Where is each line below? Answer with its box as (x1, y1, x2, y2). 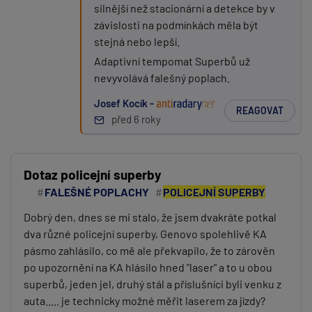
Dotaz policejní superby (24, 166, 162, 182)
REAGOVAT (236, 104, 283, 116)
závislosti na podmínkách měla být (94, 18, 258, 31)
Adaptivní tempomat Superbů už (94, 54, 250, 68)
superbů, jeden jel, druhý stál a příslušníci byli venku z (24, 277, 281, 290)
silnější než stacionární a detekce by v (94, 1, 275, 15)
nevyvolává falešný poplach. (94, 71, 230, 84)
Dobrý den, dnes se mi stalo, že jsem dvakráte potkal (24, 210, 276, 224)
